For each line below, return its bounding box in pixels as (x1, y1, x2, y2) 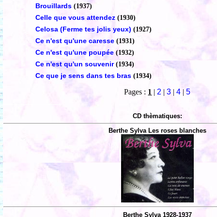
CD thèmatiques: (133, 112, 182, 120)
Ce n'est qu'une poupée (35, 48, 114, 57)
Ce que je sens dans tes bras (35, 72, 131, 80)
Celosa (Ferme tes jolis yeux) (35, 25, 133, 33)
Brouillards (35, 2, 72, 10)
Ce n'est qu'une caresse (35, 37, 114, 45)
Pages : (124, 88, 148, 96)
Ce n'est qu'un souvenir (35, 60, 114, 68)
